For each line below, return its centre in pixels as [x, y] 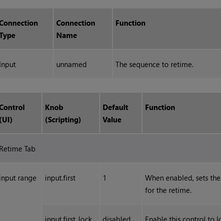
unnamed [72, 64]
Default [116, 107]
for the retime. [168, 190]
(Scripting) [63, 120]
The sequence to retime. [155, 64]
